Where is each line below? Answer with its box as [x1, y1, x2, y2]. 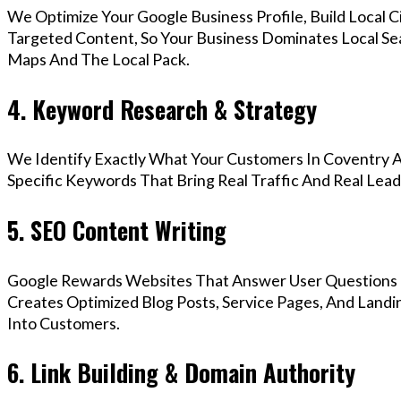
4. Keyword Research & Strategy [7, 90, 317, 127]
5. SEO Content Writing [7, 212, 226, 248]
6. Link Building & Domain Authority [7, 354, 355, 391]
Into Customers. [7, 312, 120, 333]
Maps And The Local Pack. [7, 49, 190, 70]
